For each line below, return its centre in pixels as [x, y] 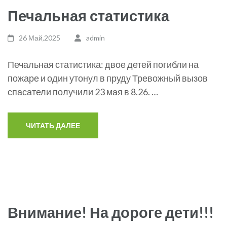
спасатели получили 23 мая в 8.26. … [83, 92]
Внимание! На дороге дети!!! [111, 212]
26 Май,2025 [40, 38]
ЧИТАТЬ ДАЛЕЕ [53, 125]
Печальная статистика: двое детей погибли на [103, 64]
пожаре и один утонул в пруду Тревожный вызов [108, 78]
